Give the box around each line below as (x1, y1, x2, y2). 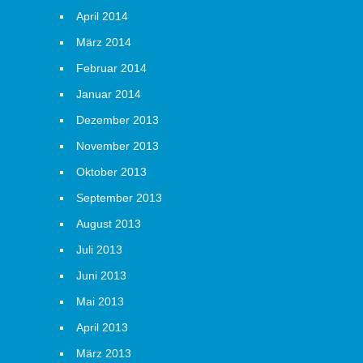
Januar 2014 (76, 88, 141, 100)
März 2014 (76, 36, 131, 49)
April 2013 (76, 321, 128, 334)
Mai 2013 (76, 295, 124, 308)
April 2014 (76, 10, 128, 23)
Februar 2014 (76, 62, 147, 75)
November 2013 (76, 139, 159, 152)
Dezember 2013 (76, 113, 159, 126)
